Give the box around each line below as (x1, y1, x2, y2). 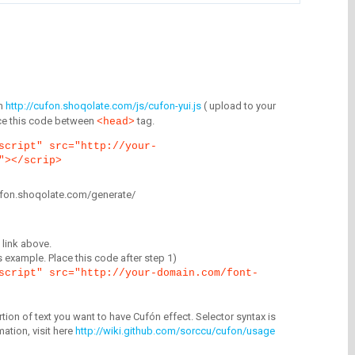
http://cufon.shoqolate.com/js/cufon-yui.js (6, 100, 201, 113)
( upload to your (201, 100, 276, 113)
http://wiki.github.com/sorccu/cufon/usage (75, 324, 275, 337)
